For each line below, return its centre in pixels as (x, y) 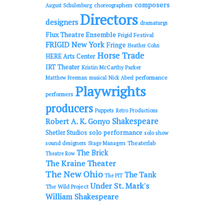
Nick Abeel (121, 78)
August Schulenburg (68, 6)
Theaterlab (141, 143)
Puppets (104, 110)
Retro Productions (136, 111)
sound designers (66, 143)
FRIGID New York (75, 45)
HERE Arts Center (70, 57)
